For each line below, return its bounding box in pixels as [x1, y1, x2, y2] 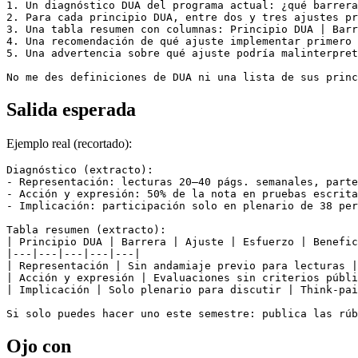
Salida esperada [6, 99, 136, 121]
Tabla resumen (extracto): [6, 224, 166, 237]
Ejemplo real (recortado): [6, 137, 132, 151]
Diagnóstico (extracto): [6, 164, 153, 177]
